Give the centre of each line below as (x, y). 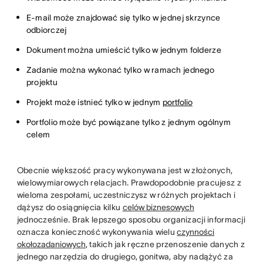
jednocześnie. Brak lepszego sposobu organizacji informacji (131, 220)
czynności (196, 232)
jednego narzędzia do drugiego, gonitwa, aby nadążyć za (125, 257)
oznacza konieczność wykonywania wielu (97, 232)
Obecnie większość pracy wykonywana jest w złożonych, (125, 170)
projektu (42, 82)
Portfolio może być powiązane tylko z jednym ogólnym (128, 122)
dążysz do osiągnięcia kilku (70, 207)
